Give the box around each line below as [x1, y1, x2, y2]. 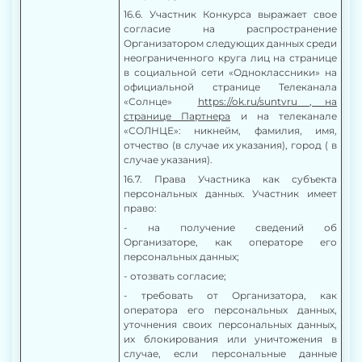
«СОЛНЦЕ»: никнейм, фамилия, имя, [124, 124, 337, 137]
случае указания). [124, 154, 213, 166]
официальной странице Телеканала [124, 81, 337, 93]
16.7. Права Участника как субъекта [124, 173, 337, 185]
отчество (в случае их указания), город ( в [124, 139, 337, 151]
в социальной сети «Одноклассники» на [124, 66, 337, 78]
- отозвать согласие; [124, 270, 226, 282]
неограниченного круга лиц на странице [124, 52, 337, 64]
